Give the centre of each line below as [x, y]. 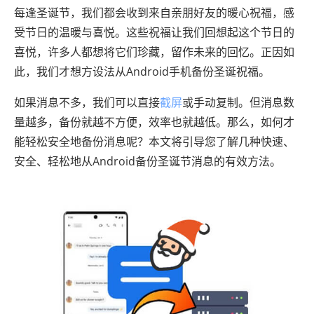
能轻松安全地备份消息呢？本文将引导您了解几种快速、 [154, 142]
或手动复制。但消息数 [238, 102]
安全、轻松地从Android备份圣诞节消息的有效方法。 [148, 161]
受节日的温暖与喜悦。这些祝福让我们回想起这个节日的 [154, 32]
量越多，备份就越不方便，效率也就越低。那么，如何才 [154, 122]
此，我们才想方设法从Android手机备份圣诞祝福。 [142, 71]
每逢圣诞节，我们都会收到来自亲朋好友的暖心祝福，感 [154, 13]
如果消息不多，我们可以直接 [87, 102]
